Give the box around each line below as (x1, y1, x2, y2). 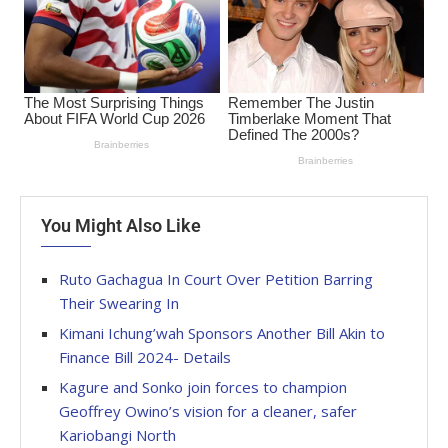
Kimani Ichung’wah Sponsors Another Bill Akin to (59, 323, 385, 344)
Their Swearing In (59, 293, 179, 314)
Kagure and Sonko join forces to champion (59, 377, 347, 398)
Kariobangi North (59, 425, 176, 446)
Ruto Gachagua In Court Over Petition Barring (59, 269, 373, 290)
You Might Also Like (41, 215, 201, 237)
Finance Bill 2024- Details (59, 347, 231, 368)
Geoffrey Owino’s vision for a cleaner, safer (59, 401, 357, 422)
